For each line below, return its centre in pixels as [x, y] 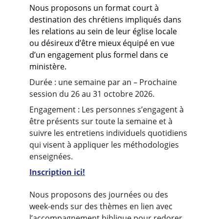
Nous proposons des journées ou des [100, 195]
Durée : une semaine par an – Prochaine [104, 82]
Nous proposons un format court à [95, 8]
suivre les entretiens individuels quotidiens [109, 133]
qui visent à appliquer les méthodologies [105, 145]
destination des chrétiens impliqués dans [106, 20]
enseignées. [51, 156]
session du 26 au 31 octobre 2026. [92, 94]
